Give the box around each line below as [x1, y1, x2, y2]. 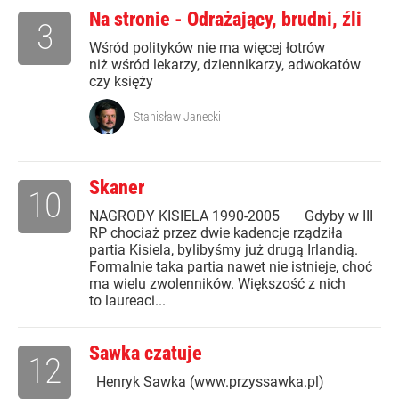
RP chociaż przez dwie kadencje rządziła [89, 224, 343, 242]
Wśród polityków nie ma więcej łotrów [89, 39, 325, 57]
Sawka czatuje [89, 342, 202, 365]
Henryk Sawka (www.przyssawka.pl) [89, 373, 324, 391]
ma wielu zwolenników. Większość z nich [89, 275, 346, 293]
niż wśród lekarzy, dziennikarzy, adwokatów [89, 56, 361, 74]
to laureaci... [89, 292, 166, 310]
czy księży [89, 73, 153, 91]
